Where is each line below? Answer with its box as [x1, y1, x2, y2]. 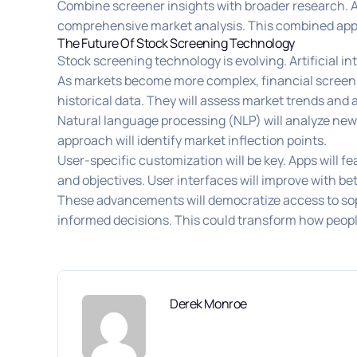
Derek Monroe [170, 295, 247, 313]
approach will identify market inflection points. [57, 131, 327, 150]
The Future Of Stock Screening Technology [57, 34, 295, 53]
